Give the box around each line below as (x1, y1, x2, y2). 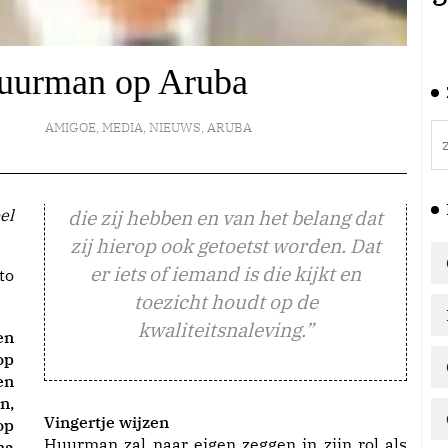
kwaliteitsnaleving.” (137, 317, 314, 342)
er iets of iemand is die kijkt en (90, 261, 361, 286)
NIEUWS (149, 119, 202, 136)
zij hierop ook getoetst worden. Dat (70, 233, 381, 258)
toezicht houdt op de (133, 289, 318, 314)
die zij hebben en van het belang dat (68, 205, 383, 230)
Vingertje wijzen (44, 412, 169, 432)
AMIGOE (45, 119, 97, 136)
